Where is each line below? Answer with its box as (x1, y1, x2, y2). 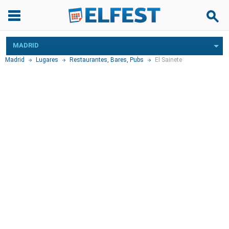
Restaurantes (70, 56, 107, 63)
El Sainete (155, 56, 182, 63)
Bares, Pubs (110, 56, 144, 63)
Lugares (36, 56, 58, 63)
